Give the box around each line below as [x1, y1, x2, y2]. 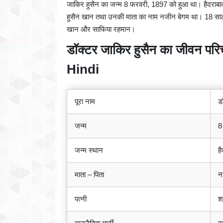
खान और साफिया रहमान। [67, 25, 135, 34]
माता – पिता [75, 170, 104, 179]
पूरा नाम [75, 97, 95, 106]
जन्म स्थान [75, 146, 103, 155]
